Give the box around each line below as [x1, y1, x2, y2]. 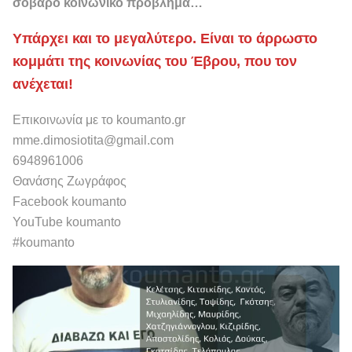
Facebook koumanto [13, 195, 126, 209]
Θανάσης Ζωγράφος [13, 174, 126, 189]
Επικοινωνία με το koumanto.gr [13, 113, 185, 127]
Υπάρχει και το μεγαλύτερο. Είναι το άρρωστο [13, 31, 317, 47]
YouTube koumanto [13, 215, 121, 229]
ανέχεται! [13, 76, 73, 93]
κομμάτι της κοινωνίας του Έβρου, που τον [13, 53, 297, 70]
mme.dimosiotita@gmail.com [13, 134, 174, 148]
